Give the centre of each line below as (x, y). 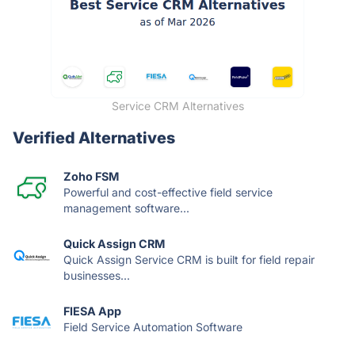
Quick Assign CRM (114, 243)
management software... (126, 208)
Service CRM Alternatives (177, 105)
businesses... (97, 275)
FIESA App (92, 311)
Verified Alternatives (94, 137)
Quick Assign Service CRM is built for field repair (189, 259)
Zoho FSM (91, 176)
